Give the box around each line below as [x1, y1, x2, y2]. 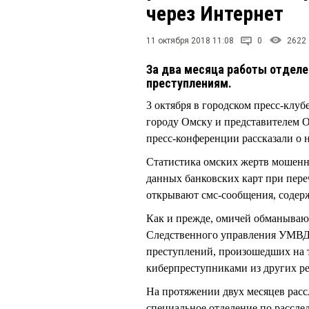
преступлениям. [146, 76, 235, 90]
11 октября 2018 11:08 [146, 36, 234, 46]
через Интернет [146, 1, 283, 26]
